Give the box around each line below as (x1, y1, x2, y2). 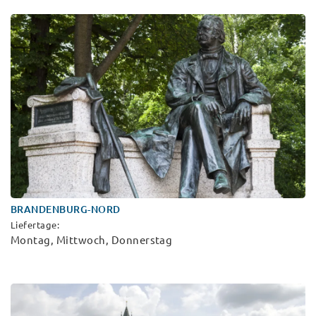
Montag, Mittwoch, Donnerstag (11, 234, 173, 247)
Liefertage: (11, 220, 60, 231)
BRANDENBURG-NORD (11, 204, 121, 216)
